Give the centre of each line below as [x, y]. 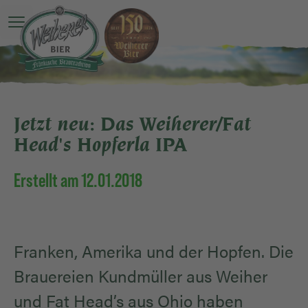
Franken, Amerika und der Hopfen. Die [154, 251]
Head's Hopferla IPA [100, 145]
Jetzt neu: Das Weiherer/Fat [132, 124]
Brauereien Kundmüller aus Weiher [141, 276]
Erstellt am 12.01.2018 [78, 180]
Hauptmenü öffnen [60, 29]
